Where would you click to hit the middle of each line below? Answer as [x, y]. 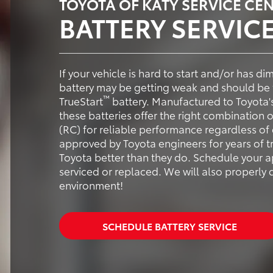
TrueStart [81, 101]
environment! [91, 185]
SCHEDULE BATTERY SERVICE [170, 225]
